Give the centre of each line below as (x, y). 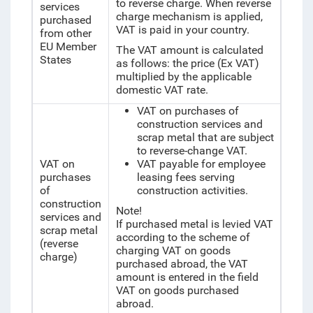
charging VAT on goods (173, 250)
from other (65, 33)
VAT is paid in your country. (182, 30)
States (55, 60)
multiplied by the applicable (183, 77)
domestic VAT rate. (162, 90)
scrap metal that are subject (205, 137)
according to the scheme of (183, 237)
